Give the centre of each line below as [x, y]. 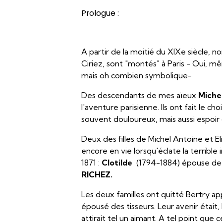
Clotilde [117, 163]
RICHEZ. [97, 174]
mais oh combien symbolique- [137, 75]
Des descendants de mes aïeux [140, 95]
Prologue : [100, 13]
